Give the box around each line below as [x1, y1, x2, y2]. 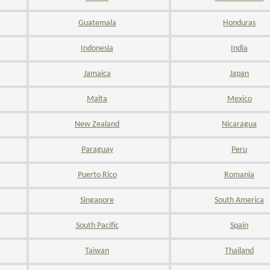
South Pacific [75, 221, 119, 230]
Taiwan [85, 246, 109, 256]
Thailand [225, 246, 254, 256]
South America [215, 196, 264, 205]
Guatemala [78, 19, 116, 28]
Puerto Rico [77, 171, 117, 180]
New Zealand [75, 120, 119, 129]
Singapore [80, 196, 114, 205]
